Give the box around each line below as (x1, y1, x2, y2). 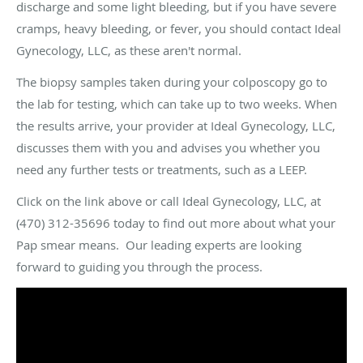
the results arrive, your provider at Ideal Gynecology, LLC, (16, 117, 335, 134)
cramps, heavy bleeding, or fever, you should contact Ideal (16, 19, 341, 36)
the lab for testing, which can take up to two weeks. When (16, 95, 337, 112)
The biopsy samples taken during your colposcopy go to (16, 73, 327, 90)
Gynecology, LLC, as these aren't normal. (16, 41, 241, 58)
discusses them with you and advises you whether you (16, 139, 320, 156)
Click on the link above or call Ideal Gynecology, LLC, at (16, 192, 321, 209)
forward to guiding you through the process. (16, 258, 263, 275)
